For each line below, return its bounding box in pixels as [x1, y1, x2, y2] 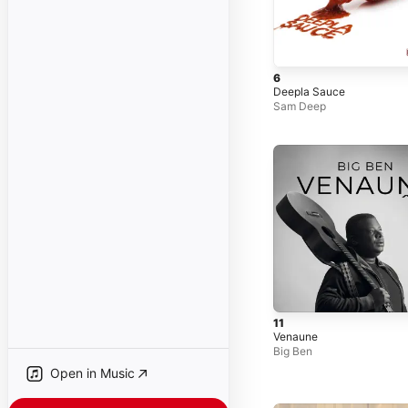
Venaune [273, 330, 318, 344]
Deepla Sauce [273, 84, 345, 98]
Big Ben [273, 344, 312, 359]
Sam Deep [273, 98, 326, 113]
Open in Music [50, 365, 135, 381]
